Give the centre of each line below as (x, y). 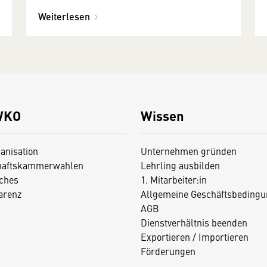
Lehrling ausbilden (180, 165)
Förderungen (168, 251)
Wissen (162, 116)
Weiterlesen (64, 17)
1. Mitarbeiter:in (173, 180)
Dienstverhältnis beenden (194, 223)
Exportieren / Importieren (194, 237)
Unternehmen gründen (188, 151)
